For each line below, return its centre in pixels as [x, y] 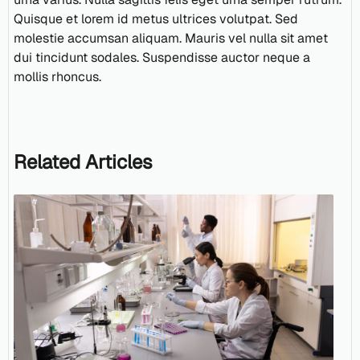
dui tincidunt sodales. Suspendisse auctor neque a [162, 58]
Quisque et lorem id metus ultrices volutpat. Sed [156, 19]
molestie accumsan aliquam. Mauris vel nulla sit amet [171, 39]
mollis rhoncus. [57, 77]
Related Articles [83, 162]
